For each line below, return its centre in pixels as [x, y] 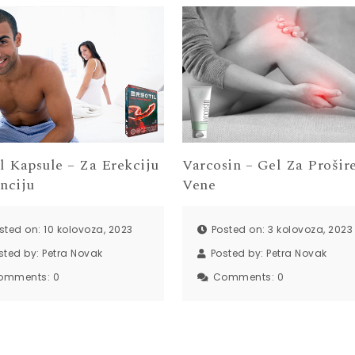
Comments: [245, 277]
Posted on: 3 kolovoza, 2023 [282, 229]
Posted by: [239, 253]
